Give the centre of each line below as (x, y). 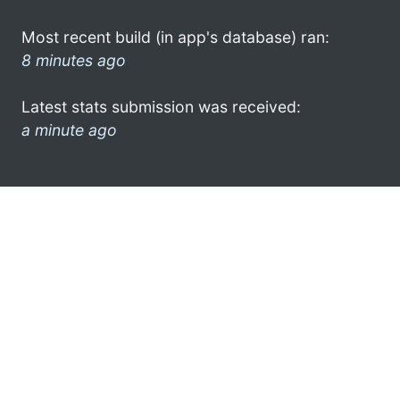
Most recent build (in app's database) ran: (175, 37)
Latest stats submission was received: (161, 106)
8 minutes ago (74, 60)
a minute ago (69, 129)
